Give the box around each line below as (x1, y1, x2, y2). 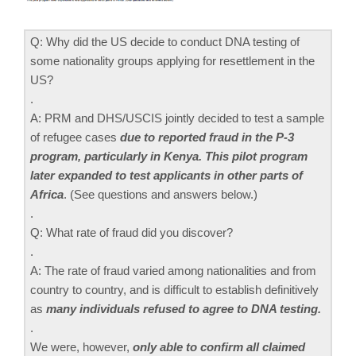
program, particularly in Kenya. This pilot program (30, 149, 308, 163)
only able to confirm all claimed (133, 339, 305, 354)
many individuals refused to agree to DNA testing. (46, 301, 321, 315)
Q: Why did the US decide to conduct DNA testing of (30, 34, 300, 48)
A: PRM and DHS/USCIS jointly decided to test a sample (30, 110, 324, 125)
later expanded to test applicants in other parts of (30, 168, 303, 182)
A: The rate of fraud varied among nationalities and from (30, 263, 316, 277)
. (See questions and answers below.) (64, 187, 257, 201)
